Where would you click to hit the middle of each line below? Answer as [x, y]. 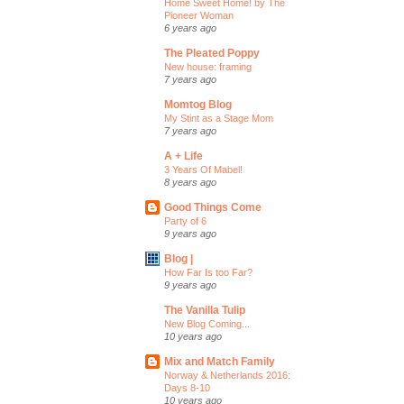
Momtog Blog [198, 105]
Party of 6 [185, 221]
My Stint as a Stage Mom [219, 118]
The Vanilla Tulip [205, 310]
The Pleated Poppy [212, 53]
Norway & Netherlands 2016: [227, 375]
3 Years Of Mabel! [203, 170]
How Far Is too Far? [208, 272]
